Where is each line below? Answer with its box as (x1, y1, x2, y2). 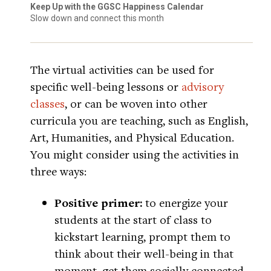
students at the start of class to (54, 212, 212, 227)
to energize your (145, 195, 228, 211)
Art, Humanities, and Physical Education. (30, 129, 234, 145)
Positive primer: (54, 195, 145, 211)
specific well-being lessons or (30, 79, 181, 94)
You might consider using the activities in (30, 146, 239, 162)
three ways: (30, 163, 87, 179)
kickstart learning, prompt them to (54, 229, 230, 244)
